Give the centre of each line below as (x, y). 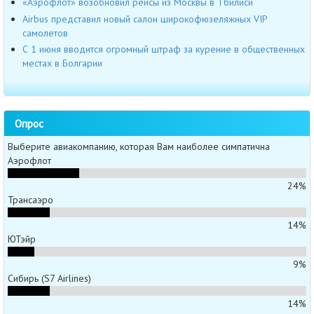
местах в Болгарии (62, 63)
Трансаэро (30, 199)
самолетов (45, 33)
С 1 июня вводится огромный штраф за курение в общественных (164, 49)
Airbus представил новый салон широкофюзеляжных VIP (145, 19)
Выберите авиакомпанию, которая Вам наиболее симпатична (139, 146)
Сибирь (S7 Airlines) (49, 278)
